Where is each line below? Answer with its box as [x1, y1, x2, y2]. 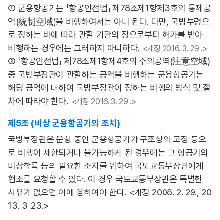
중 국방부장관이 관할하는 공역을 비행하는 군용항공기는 [8, 69, 204, 80]
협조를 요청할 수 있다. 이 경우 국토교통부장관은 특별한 [8, 174, 202, 184]
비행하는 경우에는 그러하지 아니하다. [8, 43, 139, 53]
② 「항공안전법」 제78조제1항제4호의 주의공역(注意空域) [8, 56, 210, 66]
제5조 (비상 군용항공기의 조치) [8, 118, 120, 128]
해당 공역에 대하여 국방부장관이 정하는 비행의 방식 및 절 [8, 82, 211, 93]
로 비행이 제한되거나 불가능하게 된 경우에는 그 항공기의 [8, 147, 208, 158]
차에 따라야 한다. [8, 96, 68, 106]
